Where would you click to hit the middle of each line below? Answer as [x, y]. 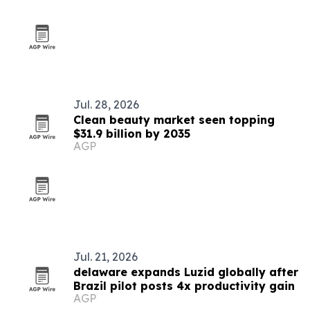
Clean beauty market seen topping [174, 120]
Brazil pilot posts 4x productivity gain [184, 286]
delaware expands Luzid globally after [186, 272]
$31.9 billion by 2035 [132, 134]
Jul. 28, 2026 [106, 104]
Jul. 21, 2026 [106, 257]
